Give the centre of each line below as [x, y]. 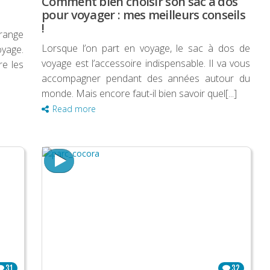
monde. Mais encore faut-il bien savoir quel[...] [139, 94]
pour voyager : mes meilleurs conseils [144, 15]
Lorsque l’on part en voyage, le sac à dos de [146, 49]
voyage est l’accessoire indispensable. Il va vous [146, 64]
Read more [74, 109]
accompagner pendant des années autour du [146, 79]
